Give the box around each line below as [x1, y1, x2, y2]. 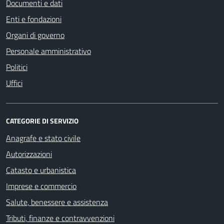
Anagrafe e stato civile [6, 131, 80, 144]
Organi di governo [6, 28, 64, 41]
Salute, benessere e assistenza [6, 195, 108, 208]
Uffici [6, 76, 22, 89]
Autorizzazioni [6, 147, 52, 160]
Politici [6, 60, 27, 73]
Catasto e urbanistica [6, 163, 76, 176]
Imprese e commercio [6, 179, 76, 192]
